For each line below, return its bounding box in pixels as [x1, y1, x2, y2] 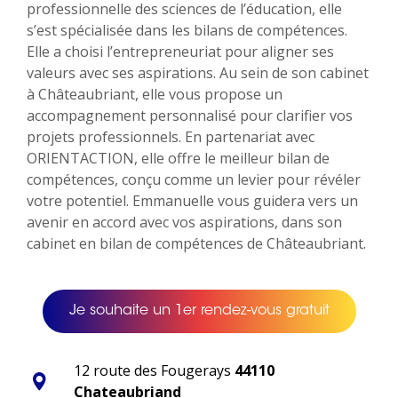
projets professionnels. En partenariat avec [27, 127, 314, 147]
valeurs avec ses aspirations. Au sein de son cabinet [27, 63, 369, 84]
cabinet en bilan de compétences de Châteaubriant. [27, 234, 366, 254]
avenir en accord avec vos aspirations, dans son [27, 212, 342, 233]
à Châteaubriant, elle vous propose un [27, 84, 283, 105]
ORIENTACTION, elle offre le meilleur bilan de [27, 148, 330, 169]
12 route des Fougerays [74, 361, 235, 381]
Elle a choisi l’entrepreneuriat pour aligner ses [27, 42, 334, 62]
